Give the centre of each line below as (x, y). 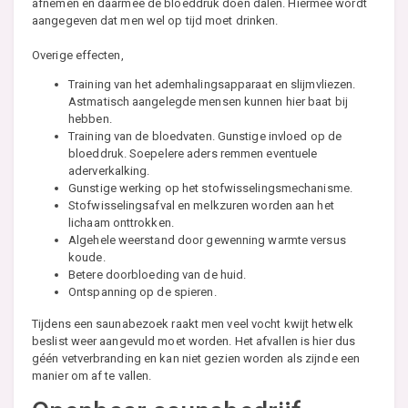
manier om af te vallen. (92, 376)
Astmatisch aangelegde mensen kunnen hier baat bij (208, 102)
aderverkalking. (109, 171)
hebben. (90, 119)
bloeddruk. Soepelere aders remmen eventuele (193, 154)
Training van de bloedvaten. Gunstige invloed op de (205, 137)
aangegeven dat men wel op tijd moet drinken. (155, 21)
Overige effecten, (78, 56)
